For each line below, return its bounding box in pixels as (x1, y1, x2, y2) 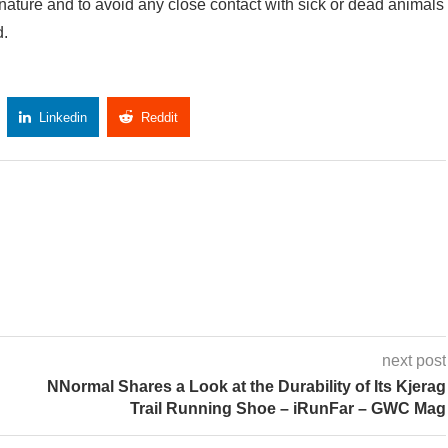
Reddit (141, 110, 178, 126)
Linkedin (39, 110, 87, 126)
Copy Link (231, 110, 289, 126)
